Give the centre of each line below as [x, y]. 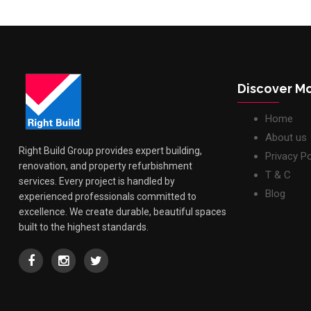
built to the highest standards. [84, 227]
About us [286, 137]
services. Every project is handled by [97, 181]
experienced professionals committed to [108, 196]
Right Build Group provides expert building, [110, 150]
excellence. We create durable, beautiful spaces [123, 211]
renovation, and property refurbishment [106, 166]
